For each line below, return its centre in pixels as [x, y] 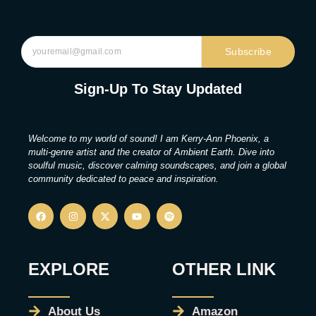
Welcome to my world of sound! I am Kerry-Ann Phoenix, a [148, 139]
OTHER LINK [224, 269]
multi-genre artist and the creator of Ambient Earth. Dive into [151, 152]
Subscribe [248, 51]
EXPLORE [69, 269]
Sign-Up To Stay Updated [158, 89]
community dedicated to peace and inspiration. [123, 179]
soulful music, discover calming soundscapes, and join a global [157, 165]
